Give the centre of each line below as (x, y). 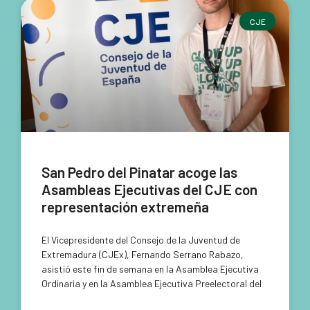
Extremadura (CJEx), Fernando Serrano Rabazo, (143, 255)
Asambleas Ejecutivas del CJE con (149, 190)
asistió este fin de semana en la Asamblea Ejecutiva (150, 269)
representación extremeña (125, 207)
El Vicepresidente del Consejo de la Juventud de (141, 240)
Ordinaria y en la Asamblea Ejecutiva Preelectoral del (152, 284)
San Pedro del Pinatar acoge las (139, 172)
